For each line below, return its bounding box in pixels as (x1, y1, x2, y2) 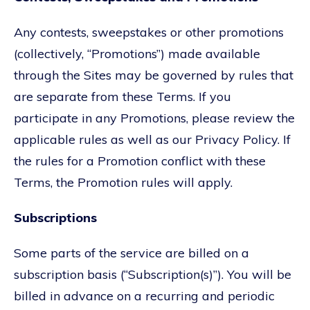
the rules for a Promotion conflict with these (14, 152, 266, 169)
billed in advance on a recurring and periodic (14, 287, 275, 304)
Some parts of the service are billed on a (14, 244, 249, 261)
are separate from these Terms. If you (14, 88, 231, 104)
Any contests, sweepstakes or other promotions (14, 24, 284, 40)
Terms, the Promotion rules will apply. (14, 174, 232, 190)
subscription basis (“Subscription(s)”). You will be (14, 266, 291, 282)
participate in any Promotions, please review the (14, 109, 295, 126)
